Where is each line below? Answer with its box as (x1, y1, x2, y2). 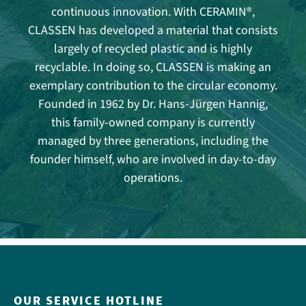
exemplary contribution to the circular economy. (29, 77, 277, 95)
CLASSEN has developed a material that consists (28, 22, 278, 40)
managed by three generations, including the (38, 133, 268, 150)
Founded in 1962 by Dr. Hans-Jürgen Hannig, (38, 96, 268, 113)
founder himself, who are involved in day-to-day (30, 151, 276, 169)
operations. (124, 169, 182, 187)
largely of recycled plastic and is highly (54, 40, 252, 58)
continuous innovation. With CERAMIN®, (51, 3, 255, 21)
